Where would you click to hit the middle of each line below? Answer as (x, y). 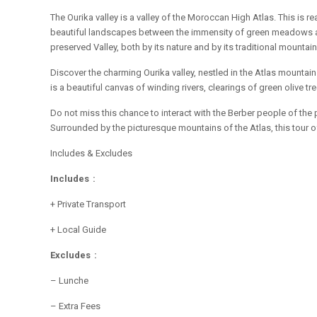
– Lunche (70, 281)
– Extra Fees (76, 306)
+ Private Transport (88, 204)
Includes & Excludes (92, 153)
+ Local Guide (79, 230)
